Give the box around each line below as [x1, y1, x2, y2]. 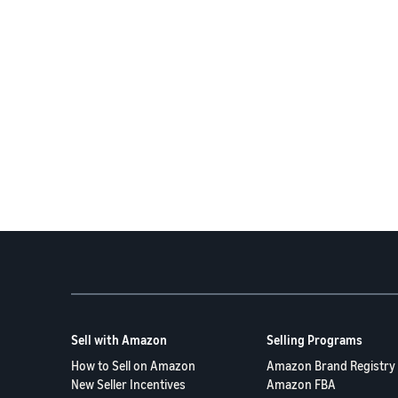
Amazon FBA [267, 377, 336, 392]
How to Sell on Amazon [71, 358, 195, 373]
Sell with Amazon [71, 332, 167, 347]
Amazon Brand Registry [267, 358, 395, 373]
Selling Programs [267, 332, 362, 347]
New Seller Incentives [71, 377, 186, 392]
